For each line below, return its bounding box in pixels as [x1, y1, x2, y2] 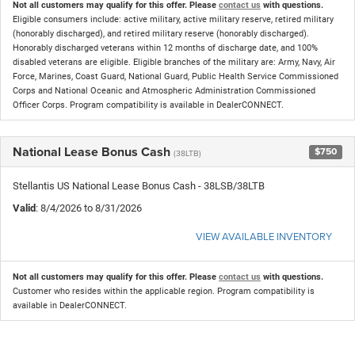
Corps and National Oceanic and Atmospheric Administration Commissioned [13, 85, 315, 96]
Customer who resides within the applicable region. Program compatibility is [13, 285, 315, 296]
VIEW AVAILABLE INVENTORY [196, 228, 332, 243]
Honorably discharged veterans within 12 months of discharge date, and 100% [13, 42, 318, 53]
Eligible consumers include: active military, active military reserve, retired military [13, 13, 334, 25]
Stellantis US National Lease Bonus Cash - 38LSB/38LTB [13, 179, 265, 192]
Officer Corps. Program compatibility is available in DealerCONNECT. [13, 99, 284, 110]
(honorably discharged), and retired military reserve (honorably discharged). [13, 28, 309, 39]
